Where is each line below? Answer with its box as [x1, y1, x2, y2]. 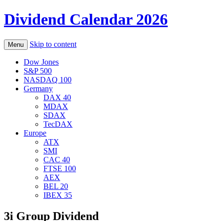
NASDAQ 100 [24, 75, 72, 84]
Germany [24, 84, 53, 93]
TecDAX [43, 119, 73, 128]
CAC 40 [43, 155, 70, 164]
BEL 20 [43, 182, 68, 190]
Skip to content [30, 39, 76, 48]
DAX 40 [43, 93, 71, 102]
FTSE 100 [43, 164, 76, 173]
